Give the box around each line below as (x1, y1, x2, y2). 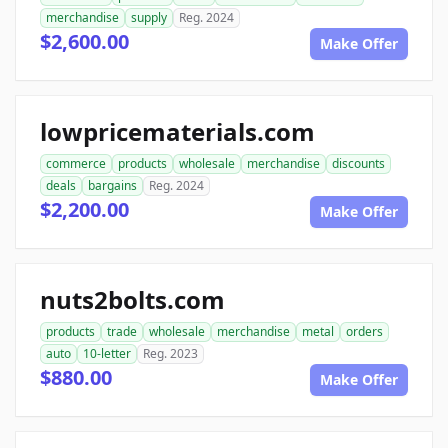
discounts (332, 155, 385, 172)
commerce (46, 155, 106, 172)
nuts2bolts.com (40, 283, 225, 316)
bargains (88, 177, 137, 194)
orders (346, 323, 383, 340)
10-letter (83, 345, 131, 362)
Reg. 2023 (143, 345, 198, 362)
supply (131, 9, 167, 26)
